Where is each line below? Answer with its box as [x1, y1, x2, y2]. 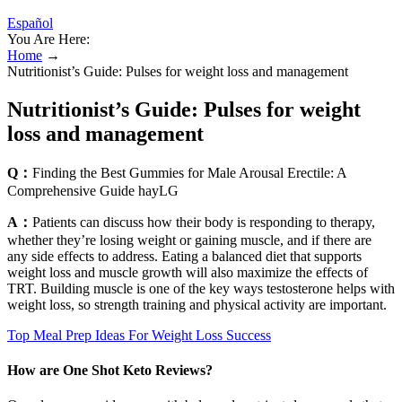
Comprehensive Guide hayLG [7, 182, 179, 198]
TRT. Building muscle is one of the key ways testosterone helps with [7, 280, 395, 296]
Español [7, 15, 53, 31]
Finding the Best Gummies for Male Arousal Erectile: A [32, 164, 346, 180]
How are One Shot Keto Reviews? [7, 363, 213, 379]
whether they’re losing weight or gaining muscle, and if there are [7, 232, 371, 248]
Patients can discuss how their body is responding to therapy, [32, 214, 375, 230]
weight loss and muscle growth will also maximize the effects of [7, 264, 368, 280]
